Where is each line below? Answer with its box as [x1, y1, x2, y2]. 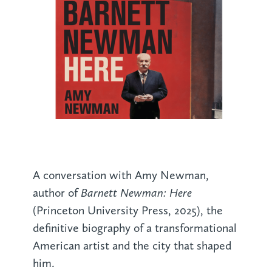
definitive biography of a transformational [32, 221, 237, 236]
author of [32, 186, 81, 200]
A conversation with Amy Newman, [32, 168, 209, 183]
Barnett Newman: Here [80, 185, 192, 200]
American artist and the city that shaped [32, 239, 231, 253]
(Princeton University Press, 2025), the [32, 203, 223, 218]
